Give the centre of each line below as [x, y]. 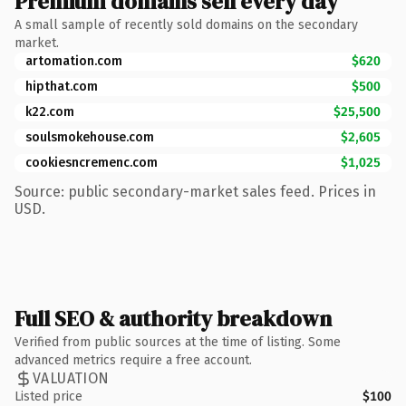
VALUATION [71, 378]
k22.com [50, 111]
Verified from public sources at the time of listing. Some [178, 342]
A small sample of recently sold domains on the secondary [186, 24]
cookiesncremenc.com [92, 162]
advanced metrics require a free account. [133, 360]
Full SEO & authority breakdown [173, 318]
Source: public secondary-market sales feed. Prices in [195, 191]
